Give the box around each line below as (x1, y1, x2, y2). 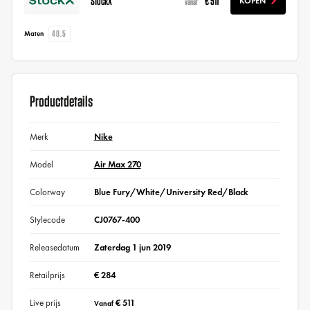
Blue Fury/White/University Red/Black (93, 185, 248, 198)
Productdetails (29, 93, 93, 109)
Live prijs (29, 296, 61, 309)
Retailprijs (29, 268, 65, 281)
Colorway (29, 185, 65, 198)
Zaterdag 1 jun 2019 (93, 241, 171, 253)
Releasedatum (29, 241, 80, 253)
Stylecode (29, 213, 65, 226)
